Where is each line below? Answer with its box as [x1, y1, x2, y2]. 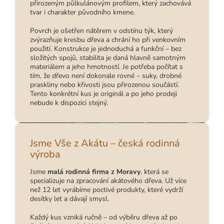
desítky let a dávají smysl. [30, 194, 109, 204]
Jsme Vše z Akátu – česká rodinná [30, 136, 180, 150]
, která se [140, 167, 168, 177]
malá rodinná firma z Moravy [47, 167, 140, 177]
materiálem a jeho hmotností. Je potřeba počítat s [30, 62, 183, 72]
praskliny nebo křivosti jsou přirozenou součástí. [30, 80, 179, 90]
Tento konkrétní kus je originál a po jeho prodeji [30, 89, 177, 99]
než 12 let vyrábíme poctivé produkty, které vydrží [30, 185, 183, 195]
